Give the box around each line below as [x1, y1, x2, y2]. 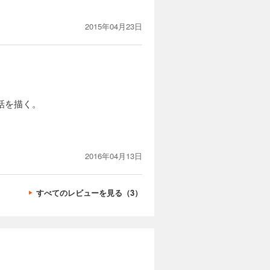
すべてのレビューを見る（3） [36, 187, 142, 198]
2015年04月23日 [85, 20, 142, 32]
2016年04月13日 [85, 149, 142, 162]
